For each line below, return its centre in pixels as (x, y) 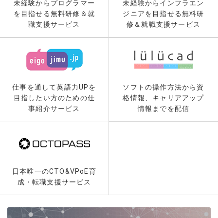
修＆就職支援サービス (163, 24)
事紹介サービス (54, 108)
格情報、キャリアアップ (163, 98)
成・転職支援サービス (54, 182)
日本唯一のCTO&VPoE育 (54, 171)
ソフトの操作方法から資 (163, 87)
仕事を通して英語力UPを (54, 87)
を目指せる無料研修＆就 (54, 13)
